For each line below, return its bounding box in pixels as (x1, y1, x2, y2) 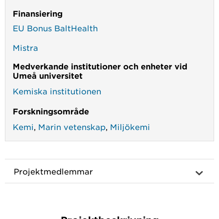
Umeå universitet (13, 70, 83, 80)
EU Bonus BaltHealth (13, 22, 98, 33)
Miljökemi (110, 121, 150, 131)
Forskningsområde (13, 106, 89, 116)
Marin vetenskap (38, 121, 106, 131)
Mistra (13, 42, 38, 52)
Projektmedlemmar (14, 166, 93, 176)
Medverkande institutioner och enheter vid (13, 61, 187, 71)
